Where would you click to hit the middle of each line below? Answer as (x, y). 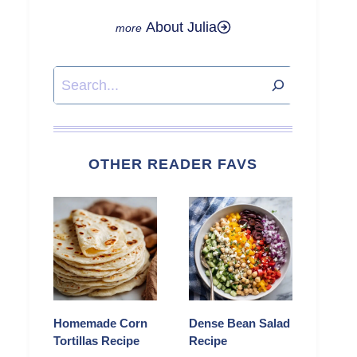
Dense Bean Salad (239, 324)
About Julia (181, 27)
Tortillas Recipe (96, 341)
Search (75, 78)
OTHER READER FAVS (173, 165)
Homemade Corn (100, 324)
